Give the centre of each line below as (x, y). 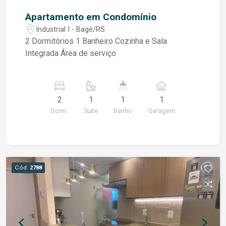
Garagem (161, 111)
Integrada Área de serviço (89, 53)
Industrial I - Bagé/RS (71, 29)
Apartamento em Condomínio (91, 17)
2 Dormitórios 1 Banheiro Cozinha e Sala (51, 41)
